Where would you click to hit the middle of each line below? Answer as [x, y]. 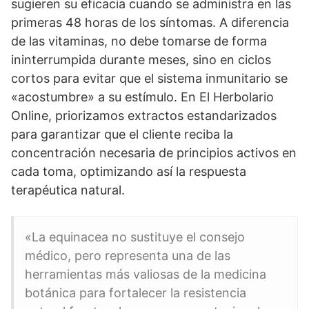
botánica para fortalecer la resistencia [136, 293]
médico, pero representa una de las [128, 256]
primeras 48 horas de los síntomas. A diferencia [150, 23]
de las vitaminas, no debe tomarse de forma [139, 41]
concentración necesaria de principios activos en [154, 153]
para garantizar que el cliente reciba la [122, 134]
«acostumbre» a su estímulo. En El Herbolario [142, 97]
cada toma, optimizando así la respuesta [129, 172]
